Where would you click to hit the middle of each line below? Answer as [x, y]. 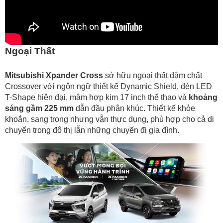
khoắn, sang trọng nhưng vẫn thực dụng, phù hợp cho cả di [110, 119]
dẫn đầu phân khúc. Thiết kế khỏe [134, 108]
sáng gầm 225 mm [39, 108]
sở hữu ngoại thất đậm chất [153, 75]
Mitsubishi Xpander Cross [54, 75]
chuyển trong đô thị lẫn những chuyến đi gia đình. [92, 130]
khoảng [202, 97]
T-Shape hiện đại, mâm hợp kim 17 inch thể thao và [96, 97]
